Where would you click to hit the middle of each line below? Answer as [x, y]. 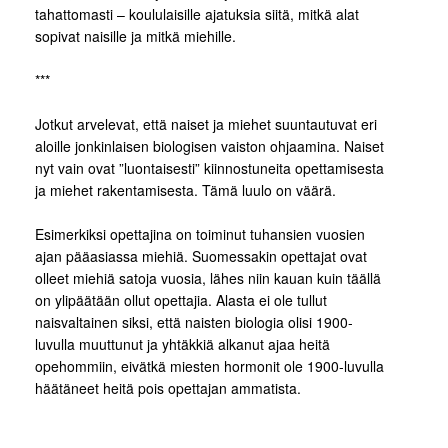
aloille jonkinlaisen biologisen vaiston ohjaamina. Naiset [209, 146]
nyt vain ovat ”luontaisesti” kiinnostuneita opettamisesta [209, 168]
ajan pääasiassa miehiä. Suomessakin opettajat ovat [201, 256]
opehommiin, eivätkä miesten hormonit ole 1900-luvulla [209, 366]
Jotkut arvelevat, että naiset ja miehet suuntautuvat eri [206, 124]
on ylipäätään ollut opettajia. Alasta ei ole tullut [181, 300]
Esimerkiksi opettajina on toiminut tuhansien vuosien [200, 234]
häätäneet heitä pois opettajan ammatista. [168, 388]
